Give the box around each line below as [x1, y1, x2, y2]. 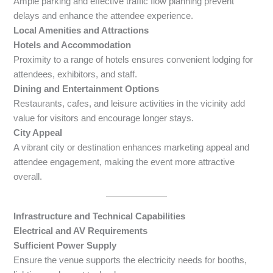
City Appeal [13, 127, 63, 138]
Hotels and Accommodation [13, 40, 132, 50]
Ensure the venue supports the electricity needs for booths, [13, 255, 247, 265]
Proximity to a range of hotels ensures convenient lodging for [13, 54, 253, 65]
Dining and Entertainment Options [13, 83, 160, 94]
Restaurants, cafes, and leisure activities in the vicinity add [13, 98, 246, 108]
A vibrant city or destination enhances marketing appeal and [13, 142, 250, 152]
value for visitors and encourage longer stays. [13, 113, 194, 123]
